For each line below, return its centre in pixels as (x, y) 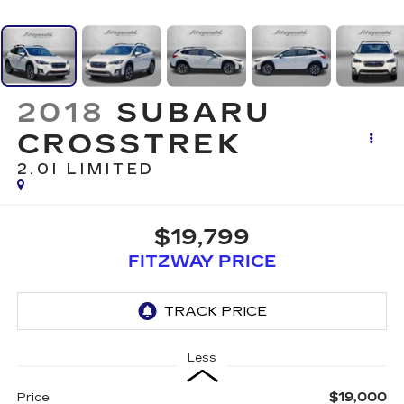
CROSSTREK (129, 144)
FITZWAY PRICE (202, 262)
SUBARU (194, 112)
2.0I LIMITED (86, 169)
